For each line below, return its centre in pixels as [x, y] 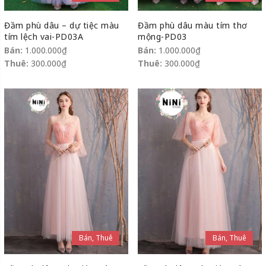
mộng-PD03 [162, 37]
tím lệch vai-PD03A [44, 37]
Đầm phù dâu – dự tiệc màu [62, 26]
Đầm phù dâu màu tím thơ [193, 26]
